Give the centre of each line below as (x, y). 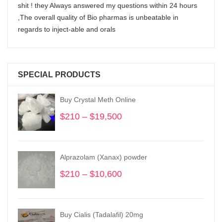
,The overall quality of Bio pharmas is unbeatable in (98, 17)
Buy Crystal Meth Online (98, 100)
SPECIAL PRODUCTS (59, 75)
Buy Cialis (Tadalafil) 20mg (102, 215)
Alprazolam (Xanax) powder (104, 157)
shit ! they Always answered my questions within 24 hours (108, 5)
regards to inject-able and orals (67, 29)
